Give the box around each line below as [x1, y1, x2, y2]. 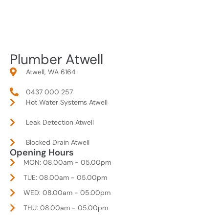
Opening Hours [10, 146, 74, 158]
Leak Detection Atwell [25, 117, 94, 127]
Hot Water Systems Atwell [25, 97, 108, 107]
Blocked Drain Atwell [25, 137, 89, 147]
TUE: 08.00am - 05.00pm [23, 173, 107, 182]
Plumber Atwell [10, 50, 103, 68]
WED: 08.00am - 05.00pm [23, 188, 110, 197]
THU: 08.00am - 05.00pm [23, 203, 108, 212]
